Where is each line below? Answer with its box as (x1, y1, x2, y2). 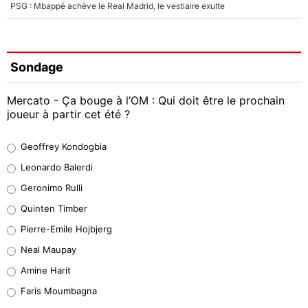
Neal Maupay (21, 243, 76, 255)
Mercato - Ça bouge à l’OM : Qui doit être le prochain (7, 93, 285, 107)
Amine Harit (21, 264, 71, 276)
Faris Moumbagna (21, 285, 97, 296)
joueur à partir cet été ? (7, 107, 130, 121)
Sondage (10, 60, 63, 75)
